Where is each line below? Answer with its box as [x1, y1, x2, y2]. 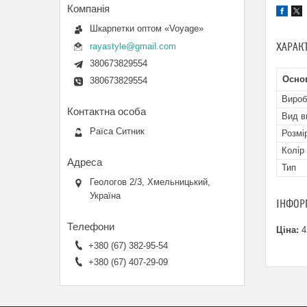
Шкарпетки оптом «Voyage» [90, 23, 204, 34]
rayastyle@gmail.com [90, 40, 176, 51]
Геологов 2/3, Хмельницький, [90, 176, 210, 187]
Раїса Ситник [90, 125, 145, 136]
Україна [90, 190, 121, 201]
